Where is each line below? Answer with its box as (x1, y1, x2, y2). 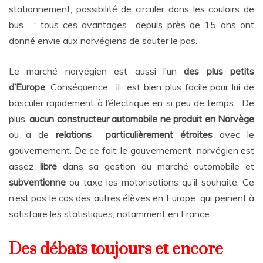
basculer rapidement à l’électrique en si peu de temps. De (9, 97, 254, 109)
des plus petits (184, 65, 254, 77)
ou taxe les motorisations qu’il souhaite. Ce (69, 176, 255, 188)
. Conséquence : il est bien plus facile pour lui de (45, 81, 254, 93)
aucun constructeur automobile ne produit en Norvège (29, 113, 255, 125)
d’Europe (9, 81, 45, 93)
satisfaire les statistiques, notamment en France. (9, 208, 211, 220)
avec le (220, 129, 254, 141)
